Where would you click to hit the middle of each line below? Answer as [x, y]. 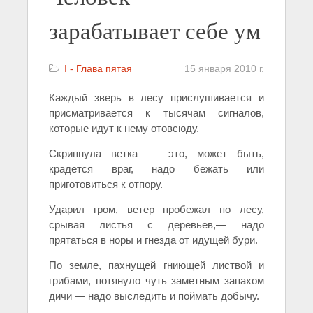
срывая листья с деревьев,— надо [156, 225]
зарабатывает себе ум [155, 30]
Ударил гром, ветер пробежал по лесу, [156, 209]
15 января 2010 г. [224, 68]
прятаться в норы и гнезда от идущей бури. [153, 240]
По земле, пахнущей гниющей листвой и [156, 265]
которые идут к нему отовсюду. [124, 128]
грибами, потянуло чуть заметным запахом [156, 281]
